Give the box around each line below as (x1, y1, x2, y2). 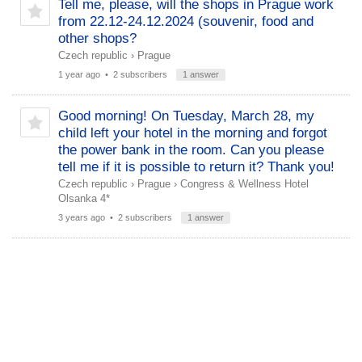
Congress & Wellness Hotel (180, 178, 309, 190)
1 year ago (58, 69, 100, 79)
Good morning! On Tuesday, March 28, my (58, 108, 314, 124)
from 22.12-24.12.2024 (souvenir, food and (58, 14, 314, 29)
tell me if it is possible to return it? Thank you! (58, 159, 335, 175)
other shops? (58, 31, 137, 46)
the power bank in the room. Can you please (58, 142, 324, 158)
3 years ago (58, 213, 105, 222)
